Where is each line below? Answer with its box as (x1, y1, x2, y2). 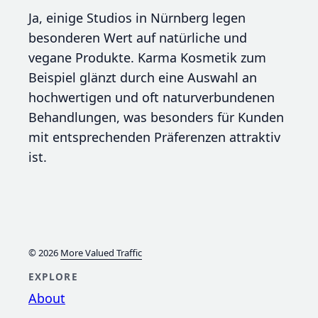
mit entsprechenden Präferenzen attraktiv (28, 128, 280, 146)
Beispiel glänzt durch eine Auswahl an (28, 69, 257, 87)
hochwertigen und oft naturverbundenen (28, 89, 275, 106)
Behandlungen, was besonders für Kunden (28, 109, 284, 126)
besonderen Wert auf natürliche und (28, 29, 247, 47)
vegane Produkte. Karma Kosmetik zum (28, 49, 266, 67)
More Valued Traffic (60, 246, 142, 260)
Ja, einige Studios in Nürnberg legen (28, 9, 246, 27)
